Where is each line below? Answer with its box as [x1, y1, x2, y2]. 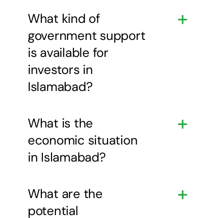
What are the [27, 185, 103, 202]
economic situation [27, 131, 138, 148]
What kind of [27, 10, 100, 27]
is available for [27, 44, 109, 61]
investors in [27, 61, 93, 78]
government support [27, 27, 145, 44]
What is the [27, 114, 93, 131]
